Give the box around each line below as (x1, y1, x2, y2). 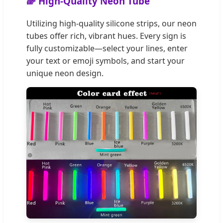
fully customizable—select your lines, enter (26, 43, 188, 54)
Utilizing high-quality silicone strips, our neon (26, 18, 197, 29)
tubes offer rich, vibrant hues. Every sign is (26, 30, 186, 42)
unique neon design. (26, 68, 104, 79)
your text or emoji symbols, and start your (26, 55, 185, 67)
